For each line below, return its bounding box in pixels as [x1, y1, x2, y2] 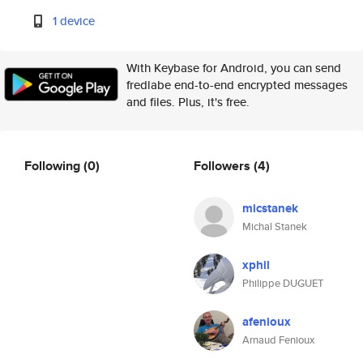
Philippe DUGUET [242, 275, 323, 291]
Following [24, 156, 83, 175]
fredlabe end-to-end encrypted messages [126, 76, 348, 93]
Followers [194, 156, 254, 175]
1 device [53, 12, 96, 29]
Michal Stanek [242, 219, 307, 234]
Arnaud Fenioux [242, 332, 314, 348]
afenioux [242, 313, 291, 331]
